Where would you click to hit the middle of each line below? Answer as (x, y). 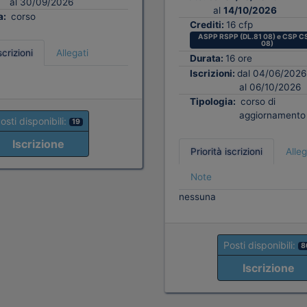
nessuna (197, 196)
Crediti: (208, 24)
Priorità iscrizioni (226, 151)
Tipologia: (214, 101)
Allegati (72, 53)
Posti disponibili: (261, 245)
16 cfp (240, 24)
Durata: (208, 58)
